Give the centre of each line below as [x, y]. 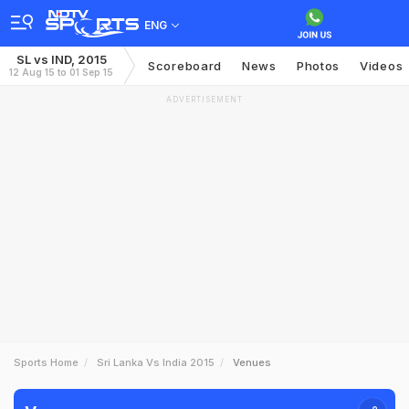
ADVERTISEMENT [204, 100]
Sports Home [46, 362]
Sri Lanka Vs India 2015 [156, 362]
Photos [318, 66]
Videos [382, 66]
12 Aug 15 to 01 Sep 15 [61, 72]
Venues [252, 362]
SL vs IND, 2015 [61, 59]
